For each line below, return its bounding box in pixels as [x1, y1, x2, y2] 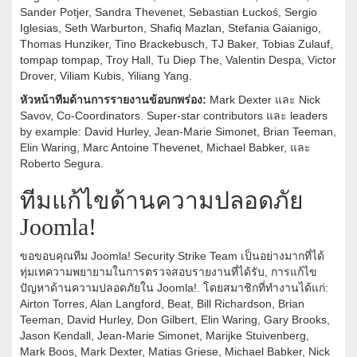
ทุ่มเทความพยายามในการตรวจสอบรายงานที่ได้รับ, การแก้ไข [20, 265, 317, 279]
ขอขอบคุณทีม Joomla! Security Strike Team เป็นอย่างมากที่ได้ [20, 249, 324, 263]
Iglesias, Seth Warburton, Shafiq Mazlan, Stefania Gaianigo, [20, 22, 321, 35]
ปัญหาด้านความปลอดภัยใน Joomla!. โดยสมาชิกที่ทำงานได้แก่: [20, 281, 328, 295]
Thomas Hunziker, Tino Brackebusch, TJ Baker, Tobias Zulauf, [20, 37, 333, 51]
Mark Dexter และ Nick [206, 93, 320, 107]
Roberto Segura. [20, 157, 104, 171]
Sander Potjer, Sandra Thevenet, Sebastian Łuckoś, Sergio [20, 6, 317, 19]
